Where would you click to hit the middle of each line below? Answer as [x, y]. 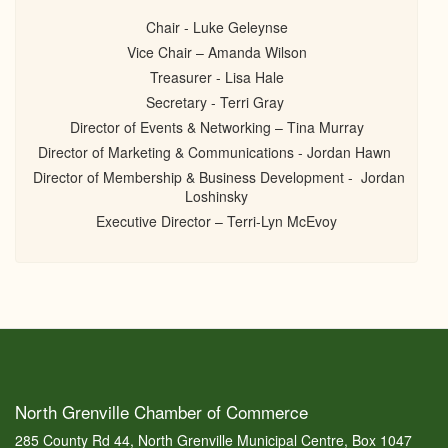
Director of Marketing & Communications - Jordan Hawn [216, 152]
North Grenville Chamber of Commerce [161, 411]
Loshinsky [216, 196]
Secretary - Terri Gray [216, 102]
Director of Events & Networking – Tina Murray [216, 127]
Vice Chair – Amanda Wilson [216, 52]
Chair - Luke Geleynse [216, 27]
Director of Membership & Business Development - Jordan [216, 177]
